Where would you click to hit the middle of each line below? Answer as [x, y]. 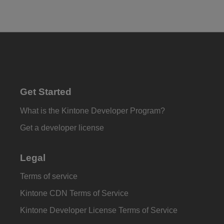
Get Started [46, 91]
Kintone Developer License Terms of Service [99, 210]
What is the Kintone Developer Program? [92, 110]
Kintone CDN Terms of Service [74, 193]
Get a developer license [62, 127]
